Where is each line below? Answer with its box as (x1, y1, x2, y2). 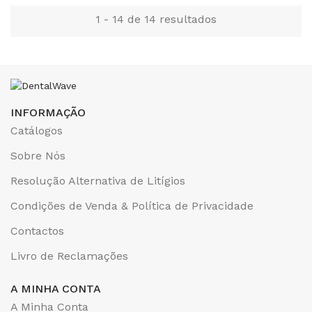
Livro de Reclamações (10, 249, 128, 263)
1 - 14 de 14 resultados (95, 13, 217, 26)
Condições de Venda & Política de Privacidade (10, 199, 253, 212)
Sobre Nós (10, 149, 65, 162)
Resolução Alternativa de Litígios (10, 174, 185, 187)
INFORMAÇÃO (10, 106, 86, 119)
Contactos (10, 224, 64, 237)
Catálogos (10, 124, 63, 137)
